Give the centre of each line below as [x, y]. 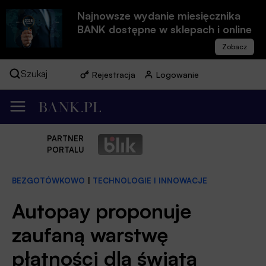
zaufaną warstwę [90, 234]
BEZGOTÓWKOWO [48, 181]
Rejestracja [114, 75]
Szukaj [34, 74]
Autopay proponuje [102, 210]
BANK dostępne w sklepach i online [164, 29]
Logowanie [178, 75]
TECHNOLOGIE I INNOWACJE [150, 181]
